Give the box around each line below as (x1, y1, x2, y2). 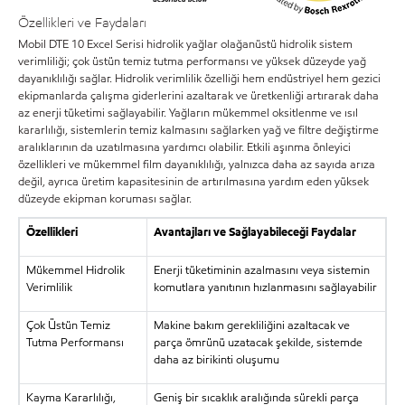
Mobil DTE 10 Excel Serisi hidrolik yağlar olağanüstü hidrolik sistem (18, 36, 353, 52)
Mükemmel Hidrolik (25, 262, 125, 278)
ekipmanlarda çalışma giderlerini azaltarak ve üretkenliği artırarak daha (18, 88, 379, 104)
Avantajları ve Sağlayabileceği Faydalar (153, 224, 356, 240)
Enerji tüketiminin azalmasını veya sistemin (153, 262, 370, 278)
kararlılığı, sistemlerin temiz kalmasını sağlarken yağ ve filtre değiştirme (18, 122, 379, 138)
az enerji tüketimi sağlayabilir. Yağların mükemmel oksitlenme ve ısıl (18, 105, 358, 121)
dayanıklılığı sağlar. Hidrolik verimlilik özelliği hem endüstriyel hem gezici (18, 71, 381, 87)
